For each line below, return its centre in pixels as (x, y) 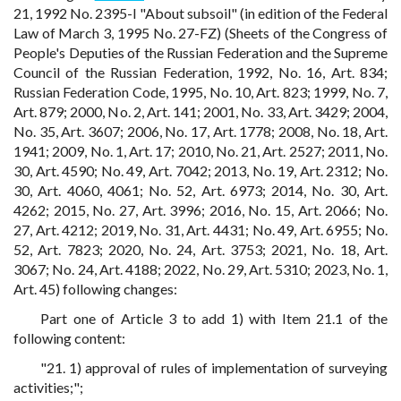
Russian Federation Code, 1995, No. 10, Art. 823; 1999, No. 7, (200, 92)
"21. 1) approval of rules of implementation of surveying (214, 367)
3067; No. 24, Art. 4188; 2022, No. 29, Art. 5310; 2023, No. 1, (200, 269)
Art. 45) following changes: (95, 289)
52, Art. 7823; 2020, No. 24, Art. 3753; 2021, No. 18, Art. (200, 249)
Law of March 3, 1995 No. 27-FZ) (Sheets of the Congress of (200, 33)
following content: (69, 338)
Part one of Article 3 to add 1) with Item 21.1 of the (214, 318)
